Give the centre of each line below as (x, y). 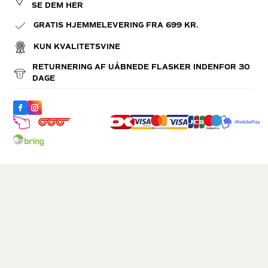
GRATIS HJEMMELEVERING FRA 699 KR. (116, 26)
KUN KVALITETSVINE (77, 47)
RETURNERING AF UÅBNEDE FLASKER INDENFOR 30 (141, 67)
